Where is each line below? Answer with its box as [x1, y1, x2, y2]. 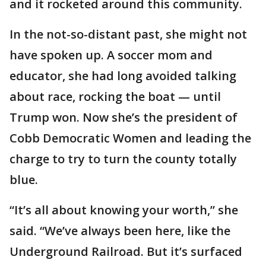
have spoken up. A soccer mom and [9, 47, 213, 64]
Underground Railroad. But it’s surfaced [9, 243, 242, 260]
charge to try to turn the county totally [9, 151, 237, 167]
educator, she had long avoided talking [9, 68, 236, 84]
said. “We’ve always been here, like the [9, 223, 230, 239]
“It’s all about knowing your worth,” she [9, 202, 238, 218]
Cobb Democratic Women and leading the [9, 130, 251, 147]
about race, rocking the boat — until [9, 88, 221, 105]
